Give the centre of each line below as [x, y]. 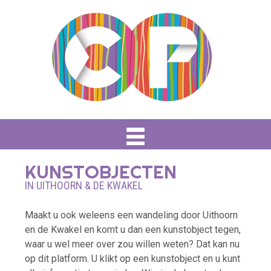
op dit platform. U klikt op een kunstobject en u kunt [132, 258]
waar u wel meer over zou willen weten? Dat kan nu [132, 244]
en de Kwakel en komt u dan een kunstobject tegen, [132, 229]
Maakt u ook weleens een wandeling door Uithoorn [131, 215]
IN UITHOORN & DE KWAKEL [83, 186]
